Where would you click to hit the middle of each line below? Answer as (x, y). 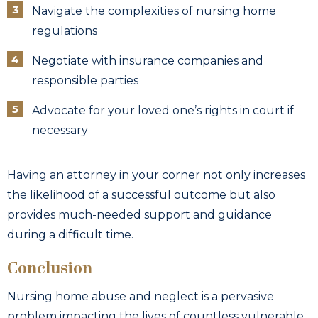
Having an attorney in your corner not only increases (156, 175)
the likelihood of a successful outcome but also (141, 194)
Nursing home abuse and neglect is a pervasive (141, 296)
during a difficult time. (70, 234)
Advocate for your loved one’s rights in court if (163, 110)
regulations (65, 31)
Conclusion (50, 269)
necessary (60, 130)
